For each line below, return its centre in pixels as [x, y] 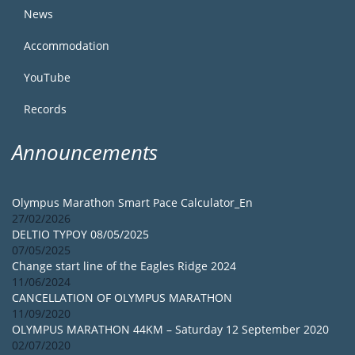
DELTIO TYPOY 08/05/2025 [80, 235]
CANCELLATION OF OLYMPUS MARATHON [122, 298]
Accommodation [67, 46]
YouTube [47, 78]
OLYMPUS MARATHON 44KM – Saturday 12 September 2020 [170, 330]
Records [45, 109]
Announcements [85, 153]
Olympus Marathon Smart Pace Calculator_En [132, 203]
